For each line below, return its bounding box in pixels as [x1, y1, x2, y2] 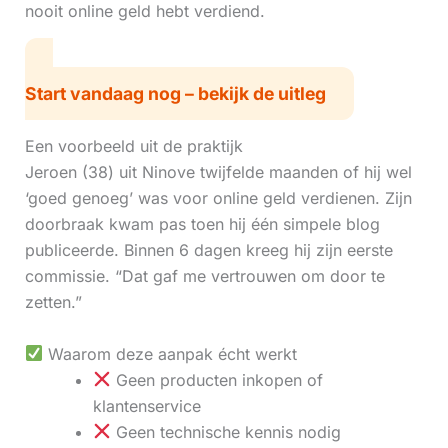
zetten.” [24, 292, 82, 313]
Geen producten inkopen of [110, 369, 323, 390]
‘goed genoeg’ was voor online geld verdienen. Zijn [24, 188, 412, 209]
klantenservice [92, 395, 201, 416]
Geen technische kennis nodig [110, 421, 341, 442]
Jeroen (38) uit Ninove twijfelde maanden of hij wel [24, 162, 412, 183]
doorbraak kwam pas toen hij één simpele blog [24, 214, 380, 235]
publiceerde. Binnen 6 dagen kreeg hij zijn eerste [24, 240, 393, 261]
